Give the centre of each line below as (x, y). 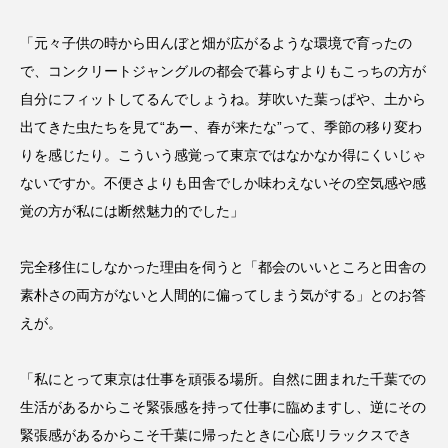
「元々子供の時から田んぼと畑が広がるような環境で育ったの (216, 42)
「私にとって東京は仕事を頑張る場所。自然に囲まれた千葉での (223, 378)
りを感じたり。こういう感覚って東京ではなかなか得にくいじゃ (223, 154)
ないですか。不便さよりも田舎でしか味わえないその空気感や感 (223, 182)
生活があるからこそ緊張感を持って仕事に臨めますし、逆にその (223, 406)
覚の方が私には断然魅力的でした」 (132, 210)
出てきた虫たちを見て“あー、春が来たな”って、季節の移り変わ (221, 126)
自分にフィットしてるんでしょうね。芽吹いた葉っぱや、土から (223, 98)
